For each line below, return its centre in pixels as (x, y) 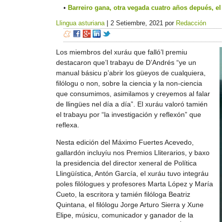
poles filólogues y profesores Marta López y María (135, 184)
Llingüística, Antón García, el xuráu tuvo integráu (132, 174)
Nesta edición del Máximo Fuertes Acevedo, (125, 142)
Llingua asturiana (80, 23)
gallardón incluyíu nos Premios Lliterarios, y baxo (133, 153)
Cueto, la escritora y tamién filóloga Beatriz (123, 194)
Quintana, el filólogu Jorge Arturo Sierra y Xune (130, 205)
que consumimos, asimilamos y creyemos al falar (133, 94)
